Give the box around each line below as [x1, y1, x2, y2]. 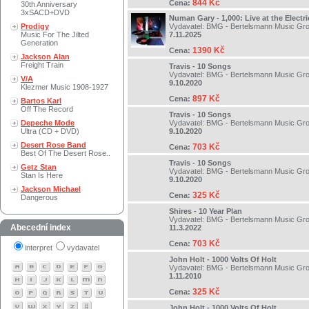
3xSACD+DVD [21, 8, 70, 17]
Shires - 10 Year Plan [169, 207, 242, 216]
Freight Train [21, 61, 63, 69]
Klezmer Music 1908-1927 [21, 83, 108, 91]
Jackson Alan [21, 52, 70, 61]
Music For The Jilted [21, 30, 89, 39]
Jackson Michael [21, 185, 81, 193]
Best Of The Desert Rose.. [21, 149, 110, 157]
